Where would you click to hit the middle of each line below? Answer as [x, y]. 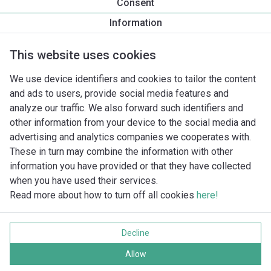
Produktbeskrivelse [54, 40]
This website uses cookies [83, 55]
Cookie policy [67, 235]
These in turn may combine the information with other [121, 152]
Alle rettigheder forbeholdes [96, 248]
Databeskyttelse [73, 223]
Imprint [56, 210]
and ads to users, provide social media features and [119, 93]
